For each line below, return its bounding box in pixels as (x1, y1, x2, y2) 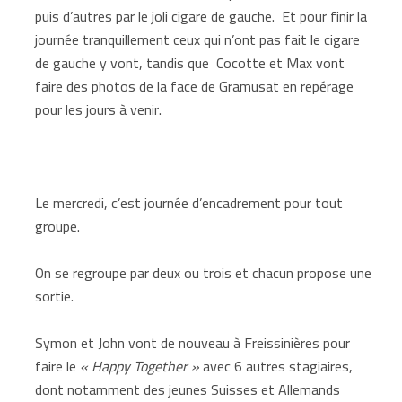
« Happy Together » (80, 352, 200, 380)
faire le (35, 352, 81, 380)
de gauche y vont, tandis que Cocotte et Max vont (35, 48, 345, 76)
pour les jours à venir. (35, 95, 162, 123)
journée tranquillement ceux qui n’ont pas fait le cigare (35, 25, 361, 53)
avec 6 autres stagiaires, (199, 352, 354, 380)
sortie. (35, 282, 74, 310)
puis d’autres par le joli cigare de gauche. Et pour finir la (35, 2, 368, 30)
